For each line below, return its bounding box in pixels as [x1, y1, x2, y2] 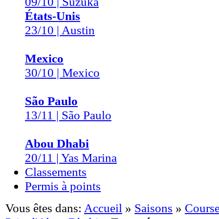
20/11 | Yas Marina [25, 151, 117, 164]
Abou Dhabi [25, 136, 89, 150]
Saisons [134, 201, 173, 215]
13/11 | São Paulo [25, 108, 111, 122]
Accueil [84, 201, 122, 215]
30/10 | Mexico [25, 66, 100, 79]
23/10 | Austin [25, 23, 95, 37]
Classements [25, 165, 87, 178]
